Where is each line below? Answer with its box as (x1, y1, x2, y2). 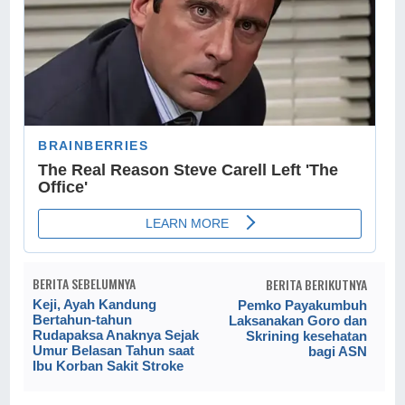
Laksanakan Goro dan (228, 313, 367, 329)
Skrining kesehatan (245, 328, 367, 344)
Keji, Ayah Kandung (33, 297, 157, 313)
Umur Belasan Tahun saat (33, 343, 195, 359)
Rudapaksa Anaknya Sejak (33, 327, 200, 344)
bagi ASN (307, 344, 367, 360)
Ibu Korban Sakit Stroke (33, 358, 184, 374)
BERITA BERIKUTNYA (265, 275, 367, 295)
